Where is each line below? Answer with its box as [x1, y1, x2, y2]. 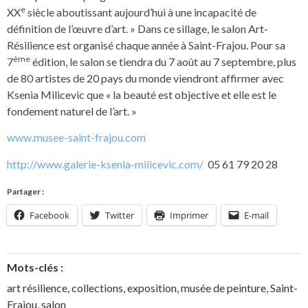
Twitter [105, 209, 134, 221]
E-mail [244, 209, 269, 221]
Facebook [30, 209, 69, 221]
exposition [127, 281, 177, 294]
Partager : [7, 186, 44, 197]
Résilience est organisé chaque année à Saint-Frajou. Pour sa [7, 38, 285, 52]
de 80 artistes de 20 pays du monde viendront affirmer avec [7, 71, 284, 85]
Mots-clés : [7, 261, 63, 274]
